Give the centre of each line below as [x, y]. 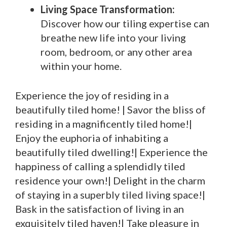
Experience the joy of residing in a [92, 95]
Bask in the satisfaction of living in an [100, 209]
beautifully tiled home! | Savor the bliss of [110, 109]
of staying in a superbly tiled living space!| [110, 195]
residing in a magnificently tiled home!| [104, 124]
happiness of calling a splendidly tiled [100, 166]
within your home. [81, 66]
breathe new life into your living [113, 37]
